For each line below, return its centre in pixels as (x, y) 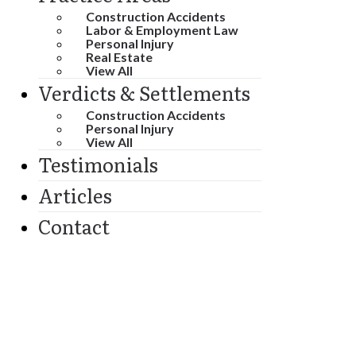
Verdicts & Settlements (144, 92)
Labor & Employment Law (162, 29)
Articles (75, 195)
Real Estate (119, 56)
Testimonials (98, 164)
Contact (74, 226)
